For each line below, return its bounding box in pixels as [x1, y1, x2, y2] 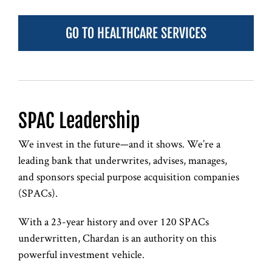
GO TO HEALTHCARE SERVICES [66, 24, 206, 41]
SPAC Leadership [18, 108, 140, 133]
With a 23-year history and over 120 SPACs [18, 214, 209, 228]
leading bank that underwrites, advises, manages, [18, 152, 227, 167]
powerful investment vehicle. [18, 246, 144, 261]
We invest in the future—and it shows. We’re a [18, 136, 220, 151]
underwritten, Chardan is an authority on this [18, 230, 216, 245]
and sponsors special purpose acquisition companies [18, 169, 239, 183]
